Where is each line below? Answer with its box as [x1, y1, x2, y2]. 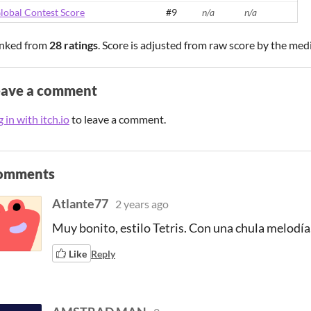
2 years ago [115, 197, 169, 210]
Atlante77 [52, 196, 108, 211]
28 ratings [49, 38, 98, 51]
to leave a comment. [69, 112, 166, 126]
